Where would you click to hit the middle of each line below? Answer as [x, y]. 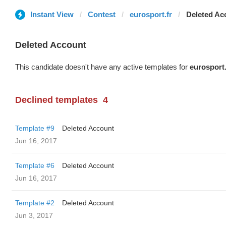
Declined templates [56, 100]
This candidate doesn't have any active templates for [102, 67]
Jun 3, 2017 [34, 215]
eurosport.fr [151, 14]
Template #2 [35, 203]
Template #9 [35, 128]
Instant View [52, 14]
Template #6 [35, 165]
